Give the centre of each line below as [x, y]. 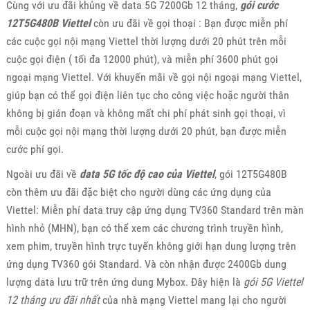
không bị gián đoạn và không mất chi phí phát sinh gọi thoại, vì [146, 113]
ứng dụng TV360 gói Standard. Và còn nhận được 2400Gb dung [146, 264]
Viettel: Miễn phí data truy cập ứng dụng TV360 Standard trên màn [155, 210]
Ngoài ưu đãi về [43, 174]
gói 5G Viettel [273, 282]
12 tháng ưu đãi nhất [53, 300]
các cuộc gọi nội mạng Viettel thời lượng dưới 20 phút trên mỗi [146, 41]
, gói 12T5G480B [250, 174]
